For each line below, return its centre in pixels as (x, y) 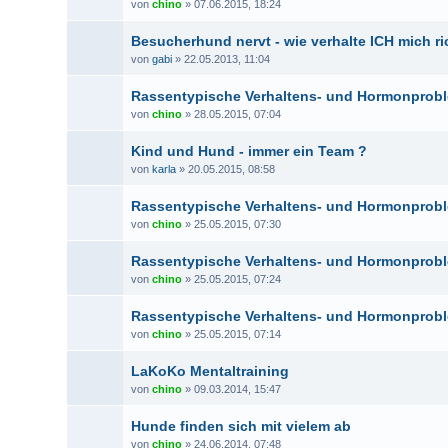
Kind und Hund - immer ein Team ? (249, 151)
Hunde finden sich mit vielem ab (241, 426)
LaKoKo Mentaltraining (210, 371)
